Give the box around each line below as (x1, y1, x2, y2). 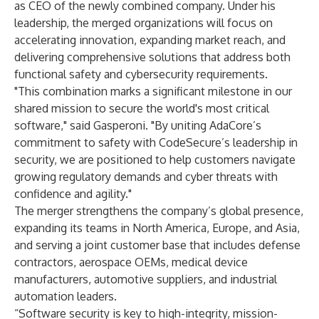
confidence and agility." (14, 187, 132, 201)
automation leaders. (14, 289, 117, 303)
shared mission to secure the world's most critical (14, 101, 269, 115)
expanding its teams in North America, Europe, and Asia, (14, 221, 300, 235)
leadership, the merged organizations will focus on (14, 16, 273, 30)
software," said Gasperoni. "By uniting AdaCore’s (14, 118, 261, 132)
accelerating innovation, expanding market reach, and (14, 33, 286, 47)
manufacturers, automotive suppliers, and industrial (14, 272, 277, 286)
